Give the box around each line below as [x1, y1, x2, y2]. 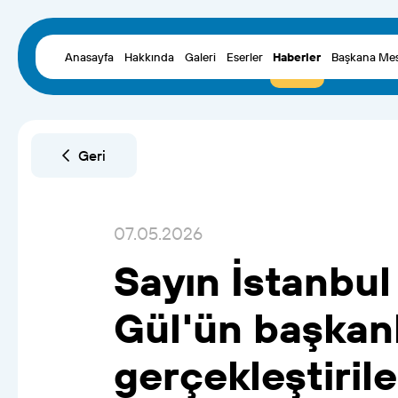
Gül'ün [113, 301, 243, 354]
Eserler [226, 49, 263, 64]
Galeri [184, 49, 216, 64]
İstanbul [230, 254, 391, 306]
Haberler [273, 49, 322, 64]
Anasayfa [65, 49, 115, 64]
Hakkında [124, 49, 175, 64]
